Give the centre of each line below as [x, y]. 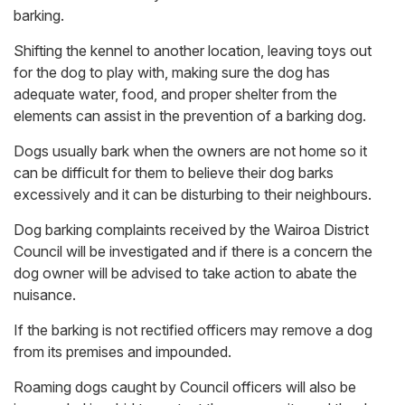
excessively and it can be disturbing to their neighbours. [193, 195]
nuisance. [45, 295]
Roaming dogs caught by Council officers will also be [185, 387]
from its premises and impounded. [122, 352]
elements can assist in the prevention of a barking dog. [190, 116]
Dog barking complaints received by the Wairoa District [191, 230]
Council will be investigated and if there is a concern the [193, 252]
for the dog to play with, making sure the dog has [172, 73]
